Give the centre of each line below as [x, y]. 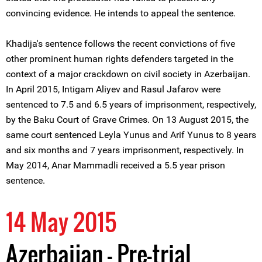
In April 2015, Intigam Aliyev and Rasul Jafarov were [113, 89]
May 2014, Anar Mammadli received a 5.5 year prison [116, 165]
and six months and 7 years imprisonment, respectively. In [125, 150]
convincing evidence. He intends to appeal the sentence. [121, 13]
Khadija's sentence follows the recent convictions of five [120, 44]
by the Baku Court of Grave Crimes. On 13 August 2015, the [127, 120]
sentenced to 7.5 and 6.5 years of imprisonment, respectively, [131, 104]
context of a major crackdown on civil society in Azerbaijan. [128, 74]
